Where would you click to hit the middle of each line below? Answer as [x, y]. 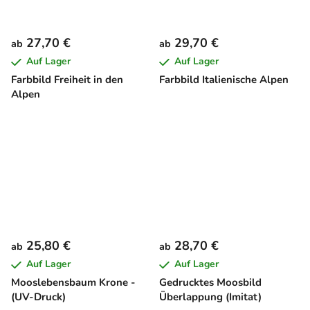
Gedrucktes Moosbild [210, 283]
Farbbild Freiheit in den [67, 79]
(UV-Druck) [38, 297]
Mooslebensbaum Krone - [73, 283]
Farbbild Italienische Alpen [224, 79]
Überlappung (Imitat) [210, 297]
